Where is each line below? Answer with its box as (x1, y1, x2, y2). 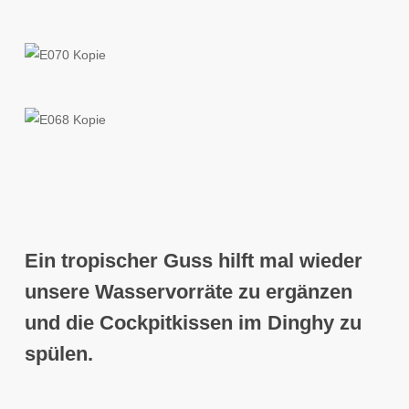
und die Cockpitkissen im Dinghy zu (24, 311, 362, 335)
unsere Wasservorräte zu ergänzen (24, 280, 352, 304)
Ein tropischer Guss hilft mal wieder (24, 249, 362, 273)
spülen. (24, 342, 93, 366)
